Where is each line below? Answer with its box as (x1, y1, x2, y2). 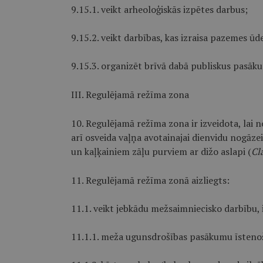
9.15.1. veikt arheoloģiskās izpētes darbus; (70, 3, 248, 16)
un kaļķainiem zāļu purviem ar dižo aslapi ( (70, 145, 251, 158)
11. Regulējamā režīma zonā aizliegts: (70, 174, 230, 187)
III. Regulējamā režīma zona (70, 88, 189, 101)
